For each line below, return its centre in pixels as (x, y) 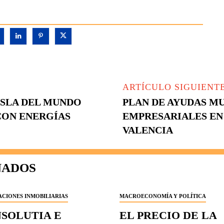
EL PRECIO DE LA (168, 215)
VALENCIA (148, 130)
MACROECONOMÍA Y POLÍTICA (163, 196)
